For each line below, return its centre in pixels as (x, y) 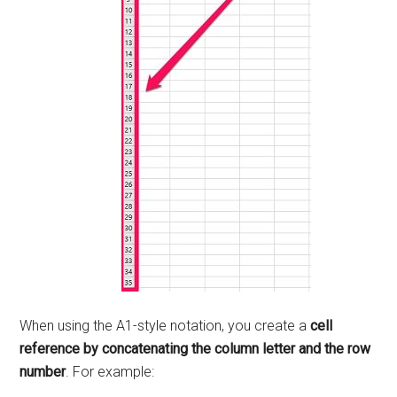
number (43, 371)
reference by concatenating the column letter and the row (195, 348)
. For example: (110, 371)
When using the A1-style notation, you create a (165, 325)
